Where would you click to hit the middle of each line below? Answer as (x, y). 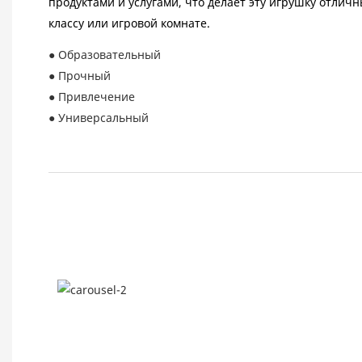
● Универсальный (99, 118)
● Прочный (80, 76)
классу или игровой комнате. (129, 23)
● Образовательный (105, 55)
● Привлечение (92, 97)
